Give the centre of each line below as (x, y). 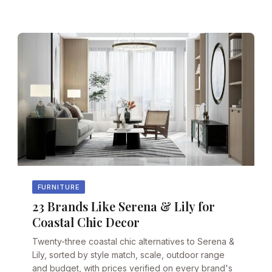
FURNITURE (59, 187)
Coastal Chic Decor (86, 222)
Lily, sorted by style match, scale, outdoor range (129, 255)
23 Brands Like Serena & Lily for (124, 206)
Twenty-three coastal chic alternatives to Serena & (134, 242)
